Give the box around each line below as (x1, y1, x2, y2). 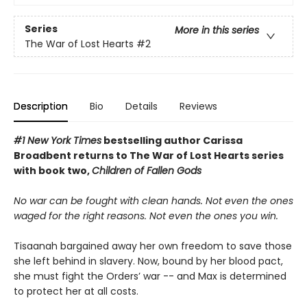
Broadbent (14, 149, 73, 163)
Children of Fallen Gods (92, 164, 201, 178)
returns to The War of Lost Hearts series (73, 149, 284, 163)
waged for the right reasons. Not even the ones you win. (14, 209, 278, 223)
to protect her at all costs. (14, 284, 138, 299)
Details (125, 99, 158, 114)
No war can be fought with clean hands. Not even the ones (14, 194, 293, 208)
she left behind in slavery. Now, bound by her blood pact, (14, 254, 283, 269)
